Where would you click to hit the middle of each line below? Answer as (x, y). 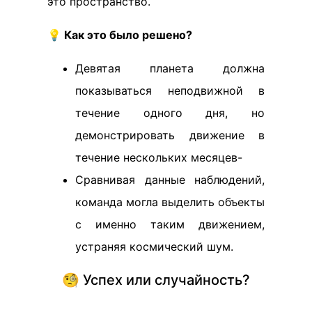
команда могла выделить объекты (170, 202)
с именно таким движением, (170, 224)
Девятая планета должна (170, 68)
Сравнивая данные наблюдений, (170, 180)
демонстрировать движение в (170, 135)
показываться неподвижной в (170, 91)
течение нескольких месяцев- (159, 157)
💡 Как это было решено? (120, 35)
